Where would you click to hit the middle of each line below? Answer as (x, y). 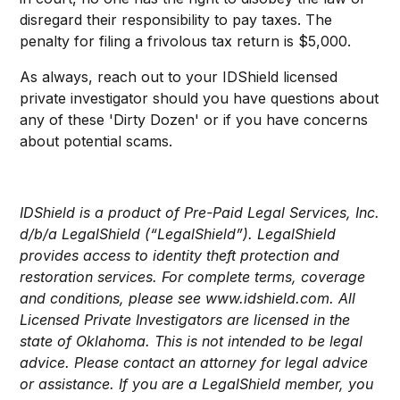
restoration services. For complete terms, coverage (193, 276)
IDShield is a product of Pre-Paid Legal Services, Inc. (200, 212)
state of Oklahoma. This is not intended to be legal (192, 341)
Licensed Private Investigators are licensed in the (185, 319)
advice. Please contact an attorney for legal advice (194, 362)
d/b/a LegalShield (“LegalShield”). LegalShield (178, 233)
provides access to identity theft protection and (180, 255)
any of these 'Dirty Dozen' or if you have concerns (194, 119)
